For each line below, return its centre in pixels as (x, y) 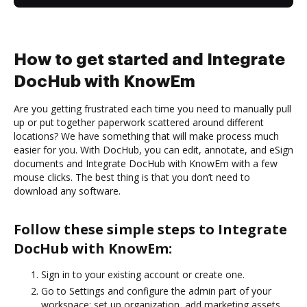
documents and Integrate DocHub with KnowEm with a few (146, 163)
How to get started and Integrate (149, 59)
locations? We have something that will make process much (146, 136)
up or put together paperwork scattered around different (139, 122)
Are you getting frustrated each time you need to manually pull (152, 108)
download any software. (67, 191)
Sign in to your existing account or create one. (143, 274)
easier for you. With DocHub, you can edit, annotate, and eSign (153, 149)
